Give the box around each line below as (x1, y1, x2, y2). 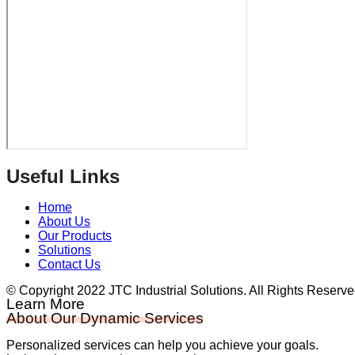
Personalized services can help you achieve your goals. (6, 338, 319, 352)
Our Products (38, 228, 112, 242)
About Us (38, 214, 90, 228)
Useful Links (6, 165, 120, 187)
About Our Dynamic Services (6, 309, 204, 326)
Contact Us (38, 257, 101, 271)
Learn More (6, 295, 85, 312)
